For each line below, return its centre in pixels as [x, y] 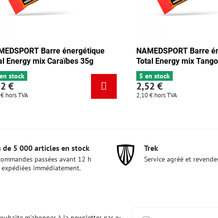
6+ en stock [125, 76]
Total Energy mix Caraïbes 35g [158, 61]
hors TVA [135, 95]
